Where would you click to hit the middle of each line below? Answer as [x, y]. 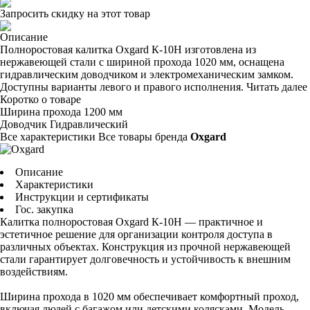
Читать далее [277, 87]
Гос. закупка [44, 209]
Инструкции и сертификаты [82, 197]
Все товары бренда [144, 137]
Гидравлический [89, 124]
